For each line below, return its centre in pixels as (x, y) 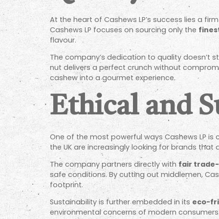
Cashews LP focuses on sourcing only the (124, 30)
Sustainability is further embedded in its (121, 202)
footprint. (66, 185)
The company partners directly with (114, 164)
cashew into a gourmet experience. (113, 78)
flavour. (63, 40)
